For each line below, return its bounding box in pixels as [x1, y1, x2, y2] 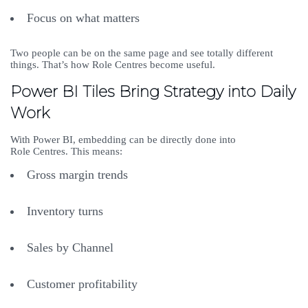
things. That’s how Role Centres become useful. [10, 59, 218, 71]
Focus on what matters [27, 11, 143, 25]
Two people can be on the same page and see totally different [10, 47, 273, 59]
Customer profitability [27, 277, 141, 291]
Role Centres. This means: [10, 146, 125, 157]
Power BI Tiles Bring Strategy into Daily [10, 82, 296, 102]
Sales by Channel [27, 241, 117, 255]
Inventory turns [27, 204, 107, 219]
